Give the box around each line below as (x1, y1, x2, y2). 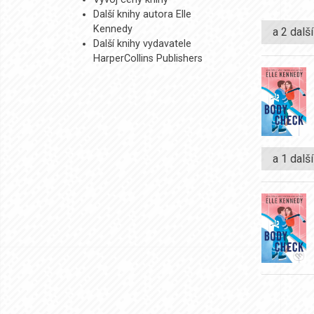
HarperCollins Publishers (93, 53, 203, 64)
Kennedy (93, 23, 132, 35)
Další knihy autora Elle (93, 8, 191, 20)
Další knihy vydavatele (93, 38, 191, 50)
